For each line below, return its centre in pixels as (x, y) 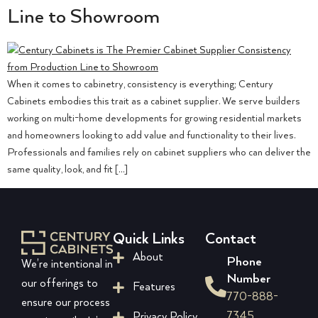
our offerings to (60, 284)
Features (154, 287)
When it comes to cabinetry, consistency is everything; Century (140, 84)
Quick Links (149, 240)
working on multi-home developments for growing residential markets (154, 118)
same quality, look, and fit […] (67, 169)
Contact (230, 240)
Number (248, 279)
